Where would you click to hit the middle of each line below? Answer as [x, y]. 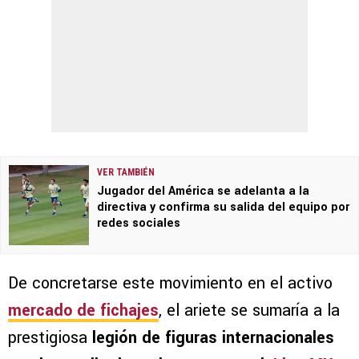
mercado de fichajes [83, 311]
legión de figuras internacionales [211, 338]
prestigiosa [48, 338]
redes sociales [139, 224]
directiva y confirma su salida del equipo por [223, 208]
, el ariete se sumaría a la [249, 311]
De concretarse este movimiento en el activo [170, 284]
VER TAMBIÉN [126, 173]
